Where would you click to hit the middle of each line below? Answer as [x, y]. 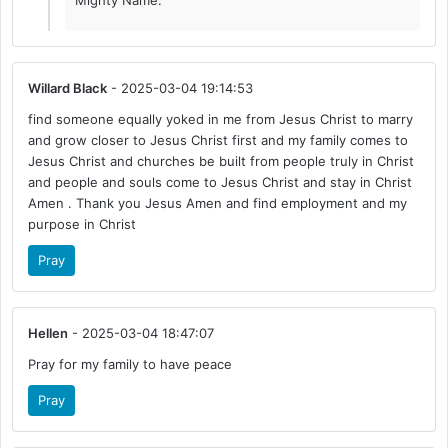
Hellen [48, 333]
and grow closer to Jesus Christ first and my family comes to [218, 140]
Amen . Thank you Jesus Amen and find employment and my [218, 203]
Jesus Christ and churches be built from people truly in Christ [221, 161]
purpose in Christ [82, 224]
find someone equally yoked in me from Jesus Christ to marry [221, 119]
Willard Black [68, 88]
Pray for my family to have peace [130, 364]
